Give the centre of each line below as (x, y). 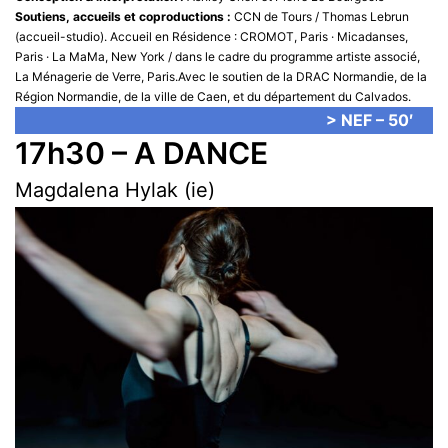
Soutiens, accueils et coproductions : (123, 16)
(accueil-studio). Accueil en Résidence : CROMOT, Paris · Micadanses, (211, 36)
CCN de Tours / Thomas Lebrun (320, 16)
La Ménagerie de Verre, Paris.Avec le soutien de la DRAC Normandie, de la (221, 76)
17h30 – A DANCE (141, 152)
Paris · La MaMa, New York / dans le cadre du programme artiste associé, (217, 56)
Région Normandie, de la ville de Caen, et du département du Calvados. (213, 96)
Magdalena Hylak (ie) (115, 189)
